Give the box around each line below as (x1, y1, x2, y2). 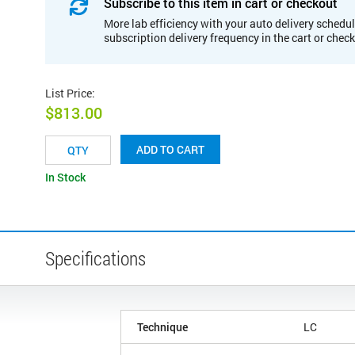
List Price (45, 85, 92, 101)
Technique (137, 319, 188, 335)
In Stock (45, 170, 86, 185)
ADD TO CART (136, 142, 204, 158)
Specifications (45, 246, 146, 272)
